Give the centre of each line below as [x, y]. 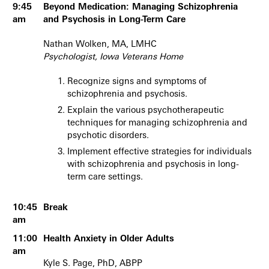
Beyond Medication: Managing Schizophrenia [141, 8]
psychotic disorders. [108, 136]
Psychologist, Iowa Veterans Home [113, 58]
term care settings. [105, 178]
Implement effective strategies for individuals [159, 153]
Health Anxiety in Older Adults [109, 239]
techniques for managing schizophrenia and [157, 124]
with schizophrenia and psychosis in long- [153, 165]
